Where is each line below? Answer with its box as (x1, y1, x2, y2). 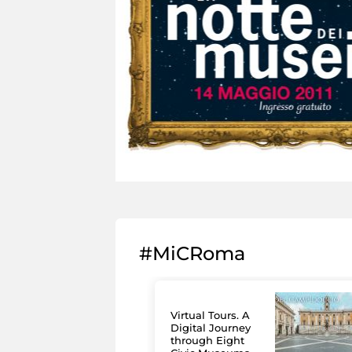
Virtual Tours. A (170, 309, 250, 322)
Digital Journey (170, 321, 251, 335)
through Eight (170, 334, 244, 347)
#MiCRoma (139, 242, 245, 266)
